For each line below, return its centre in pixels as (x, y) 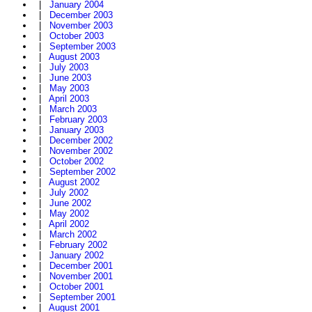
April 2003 (69, 99)
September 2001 (83, 297)
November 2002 (81, 151)
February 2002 (78, 245)
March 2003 (73, 109)
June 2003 (70, 78)
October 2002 (77, 162)
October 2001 (77, 287)
